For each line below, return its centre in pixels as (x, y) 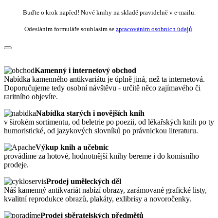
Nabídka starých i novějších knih (90, 113)
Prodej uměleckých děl (84, 181)
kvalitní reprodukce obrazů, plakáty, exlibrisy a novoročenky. (98, 199)
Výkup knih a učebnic (72, 147)
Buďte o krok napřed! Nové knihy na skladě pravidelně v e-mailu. (109, 12)
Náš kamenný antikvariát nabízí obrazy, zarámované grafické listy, (105, 190)
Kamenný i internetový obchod (85, 70)
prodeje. (16, 164)
